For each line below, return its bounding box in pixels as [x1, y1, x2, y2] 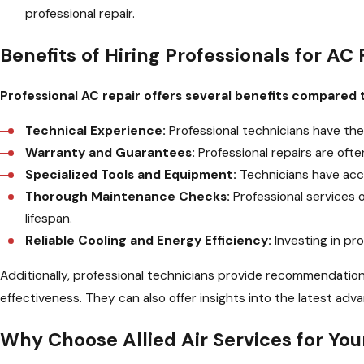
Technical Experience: [25, 122, 167, 139]
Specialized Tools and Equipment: [25, 166, 237, 183]
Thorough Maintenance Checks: [25, 188, 231, 205]
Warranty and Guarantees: [25, 144, 196, 161]
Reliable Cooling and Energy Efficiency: [25, 232, 272, 249]
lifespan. [25, 210, 73, 227]
